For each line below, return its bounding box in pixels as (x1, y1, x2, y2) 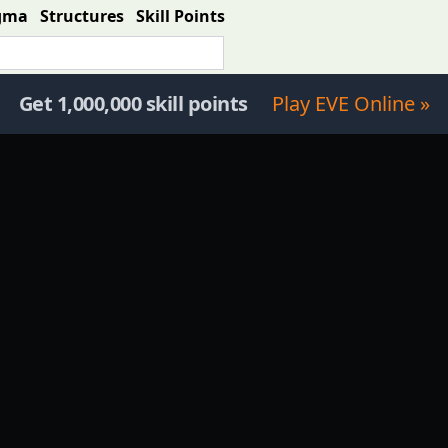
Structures (40, 5, 124, 27)
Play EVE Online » (271, 90, 430, 117)
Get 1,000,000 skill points (18, 90, 248, 117)
